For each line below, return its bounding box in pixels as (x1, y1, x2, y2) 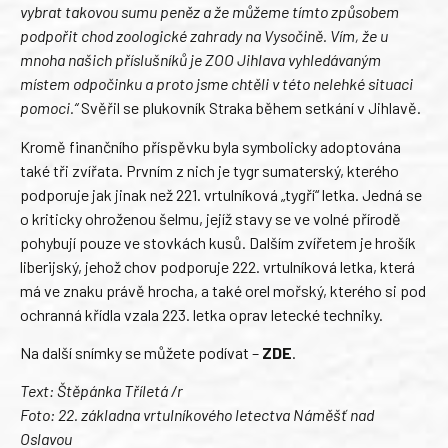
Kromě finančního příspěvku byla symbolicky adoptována (20, 136, 401, 156)
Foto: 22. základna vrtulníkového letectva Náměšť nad (20, 405, 374, 425)
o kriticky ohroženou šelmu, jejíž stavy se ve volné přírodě (20, 208, 401, 228)
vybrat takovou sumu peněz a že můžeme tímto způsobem (20, 2, 399, 22)
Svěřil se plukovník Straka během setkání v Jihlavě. (78, 98, 421, 118)
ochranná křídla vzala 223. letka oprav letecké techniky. (20, 304, 383, 324)
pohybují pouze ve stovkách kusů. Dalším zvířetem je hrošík (20, 232, 416, 252)
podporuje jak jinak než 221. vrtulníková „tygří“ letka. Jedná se (20, 184, 422, 204)
